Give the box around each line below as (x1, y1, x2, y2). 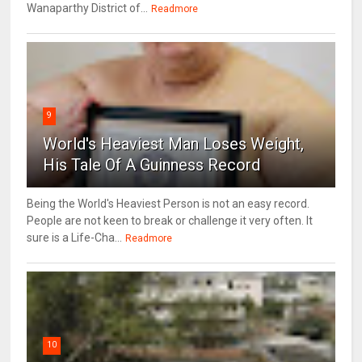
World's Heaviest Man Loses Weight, (43, 134, 305, 154)
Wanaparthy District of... (27, 2, 149, 15)
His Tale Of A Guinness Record (43, 155, 261, 175)
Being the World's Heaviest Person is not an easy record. (27, 197, 310, 211)
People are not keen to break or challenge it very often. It (27, 214, 314, 228)
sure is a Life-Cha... (27, 231, 123, 245)
